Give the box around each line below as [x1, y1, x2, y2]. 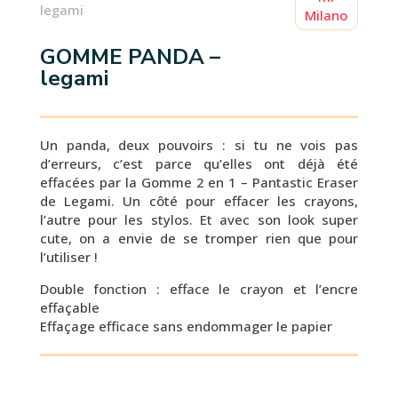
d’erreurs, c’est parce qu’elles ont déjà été [39, 155, 359, 172]
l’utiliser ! [39, 248, 98, 266]
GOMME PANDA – [39, 43, 220, 71]
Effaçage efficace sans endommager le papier [39, 317, 332, 335]
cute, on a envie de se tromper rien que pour [39, 229, 359, 247]
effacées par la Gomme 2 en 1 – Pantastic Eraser [39, 173, 359, 191]
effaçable [39, 298, 99, 316]
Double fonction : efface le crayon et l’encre [39, 280, 359, 298]
